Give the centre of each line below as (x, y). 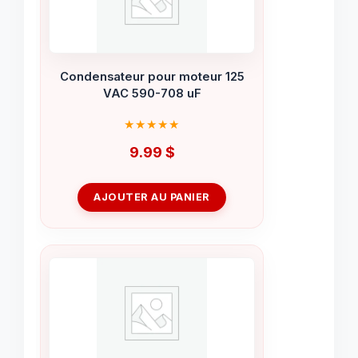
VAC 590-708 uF (152, 94)
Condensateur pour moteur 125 (152, 77)
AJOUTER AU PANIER (152, 197)
